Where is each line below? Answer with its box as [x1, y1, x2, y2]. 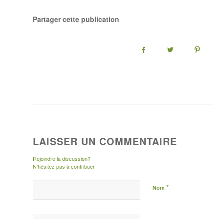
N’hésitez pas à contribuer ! [33, 162, 98, 171]
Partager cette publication [33, 14, 119, 24]
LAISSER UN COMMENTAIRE [33, 134, 177, 149]
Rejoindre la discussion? [33, 154, 90, 163]
